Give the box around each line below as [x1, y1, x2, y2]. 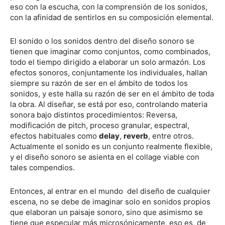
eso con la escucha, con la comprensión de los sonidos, [10, 2, 207, 12]
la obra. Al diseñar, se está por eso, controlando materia [10, 99, 207, 109]
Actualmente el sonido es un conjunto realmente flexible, [10, 141, 212, 151]
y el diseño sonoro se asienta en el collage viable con [10, 152, 199, 162]
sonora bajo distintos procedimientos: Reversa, [10, 109, 177, 120]
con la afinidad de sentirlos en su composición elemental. [10, 12, 213, 22]
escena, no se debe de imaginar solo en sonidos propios [10, 196, 210, 206]
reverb [124, 131, 148, 141]
